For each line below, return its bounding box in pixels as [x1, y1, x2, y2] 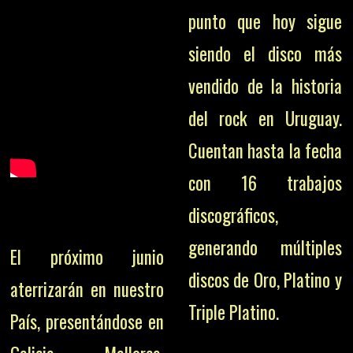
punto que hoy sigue [188, 8, 342, 35]
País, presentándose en [10, 308, 165, 336]
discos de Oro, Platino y [188, 266, 342, 294]
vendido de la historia [188, 72, 342, 100]
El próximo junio [10, 243, 165, 271]
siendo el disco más [188, 40, 342, 68]
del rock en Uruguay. [188, 105, 342, 132]
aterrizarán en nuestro [10, 276, 165, 303]
